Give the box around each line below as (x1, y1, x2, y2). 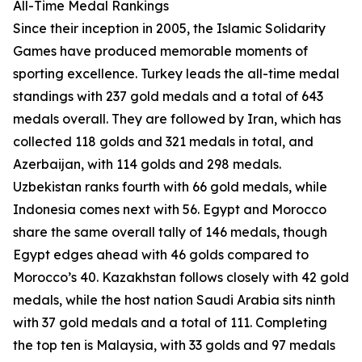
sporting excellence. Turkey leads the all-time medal (13, 65, 339, 82)
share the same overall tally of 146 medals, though (13, 224, 327, 240)
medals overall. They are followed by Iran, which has (13, 111, 341, 127)
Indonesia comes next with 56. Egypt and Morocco (13, 201, 326, 217)
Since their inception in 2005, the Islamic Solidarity (13, 20, 326, 36)
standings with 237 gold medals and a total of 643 (13, 88, 323, 104)
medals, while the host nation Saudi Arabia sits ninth (13, 292, 335, 308)
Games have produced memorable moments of (13, 43, 308, 59)
